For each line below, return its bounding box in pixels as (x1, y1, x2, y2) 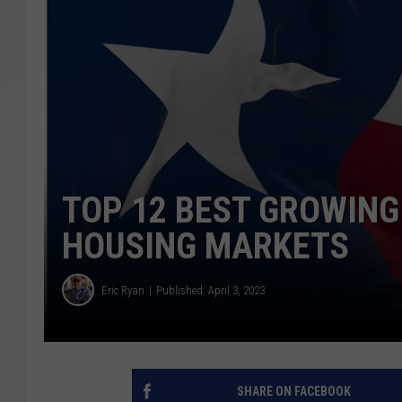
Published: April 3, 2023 (156, 283, 265, 297)
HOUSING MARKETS (62, 225, 349, 268)
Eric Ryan (101, 283, 144, 297)
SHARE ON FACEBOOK (236, 384, 351, 399)
